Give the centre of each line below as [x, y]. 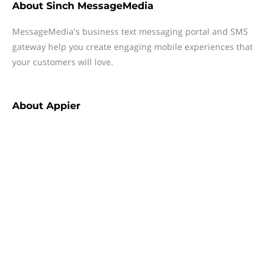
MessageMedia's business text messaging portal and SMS [130, 31]
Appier [63, 106]
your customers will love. [63, 62]
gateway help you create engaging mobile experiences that [133, 47]
